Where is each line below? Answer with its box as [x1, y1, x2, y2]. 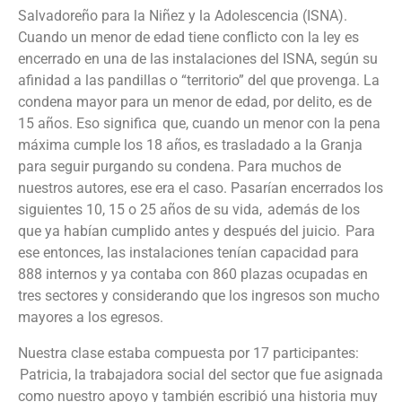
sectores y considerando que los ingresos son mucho [41, 287, 380, 305]
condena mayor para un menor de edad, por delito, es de [18, 93, 371, 111]
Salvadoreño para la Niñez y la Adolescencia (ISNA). [18, 7, 347, 25]
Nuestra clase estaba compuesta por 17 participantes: [18, 345, 359, 363]
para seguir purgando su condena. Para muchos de [18, 158, 341, 176]
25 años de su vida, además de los [140, 201, 360, 219]
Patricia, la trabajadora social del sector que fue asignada [18, 366, 383, 384]
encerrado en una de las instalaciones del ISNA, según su [18, 50, 378, 68]
